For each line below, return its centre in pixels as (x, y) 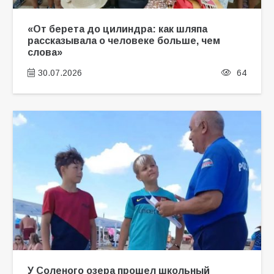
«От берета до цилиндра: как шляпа (117, 28)
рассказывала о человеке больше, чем (124, 40)
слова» (45, 52)
